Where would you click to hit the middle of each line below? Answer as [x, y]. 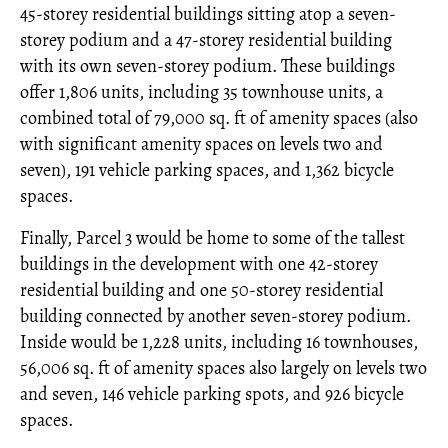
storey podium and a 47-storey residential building [206, 39]
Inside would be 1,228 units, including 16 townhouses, [219, 341]
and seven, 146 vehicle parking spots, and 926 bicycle [212, 393]
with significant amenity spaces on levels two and [201, 143]
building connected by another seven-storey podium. [215, 315]
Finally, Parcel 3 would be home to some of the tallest [212, 237]
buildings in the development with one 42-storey [199, 263]
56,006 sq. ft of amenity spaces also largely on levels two [223, 367]
